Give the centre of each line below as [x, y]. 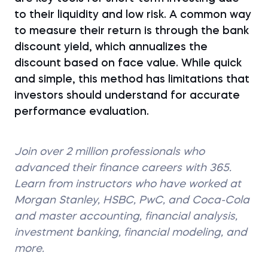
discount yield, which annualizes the [111, 47]
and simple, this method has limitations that [132, 80]
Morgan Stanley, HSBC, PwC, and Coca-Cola [132, 200]
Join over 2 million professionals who [109, 152]
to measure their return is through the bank [132, 31]
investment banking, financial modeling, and [131, 233]
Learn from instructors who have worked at [128, 184]
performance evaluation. [82, 112]
